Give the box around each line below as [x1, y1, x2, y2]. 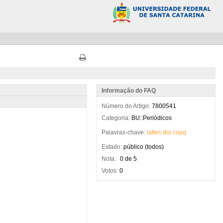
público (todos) [123, 143, 164, 150]
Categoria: [101, 114, 130, 121]
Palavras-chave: [101, 129, 145, 136]
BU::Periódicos [131, 114, 172, 121]
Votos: [101, 167, 118, 174]
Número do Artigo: [101, 103, 150, 110]
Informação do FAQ [101, 87, 156, 94]
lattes [146, 129, 161, 136]
